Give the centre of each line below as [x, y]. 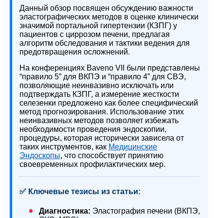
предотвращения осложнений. [75, 52]
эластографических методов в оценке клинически [109, 17]
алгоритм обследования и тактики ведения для [105, 43]
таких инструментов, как [64, 147]
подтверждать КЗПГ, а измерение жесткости [99, 94]
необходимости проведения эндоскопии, [93, 129]
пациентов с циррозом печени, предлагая [95, 34]
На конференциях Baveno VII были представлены [110, 68]
